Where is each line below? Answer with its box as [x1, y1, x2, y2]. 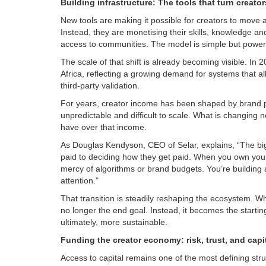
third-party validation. [61, 81, 140, 91]
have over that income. [61, 122, 147, 132]
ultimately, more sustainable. [61, 217, 167, 227]
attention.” [61, 176, 99, 186]
